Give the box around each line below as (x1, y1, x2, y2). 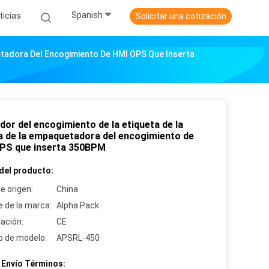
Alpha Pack (56, 201, 99, 210)
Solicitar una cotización (135, 11, 226, 21)
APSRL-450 (56, 233, 100, 243)
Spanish (71, 10, 103, 20)
